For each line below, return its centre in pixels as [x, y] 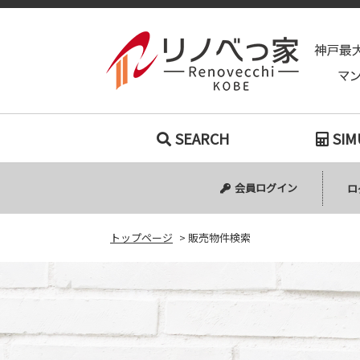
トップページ [141, 237]
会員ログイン [264, 188]
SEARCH [202, 138]
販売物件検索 [219, 237]
